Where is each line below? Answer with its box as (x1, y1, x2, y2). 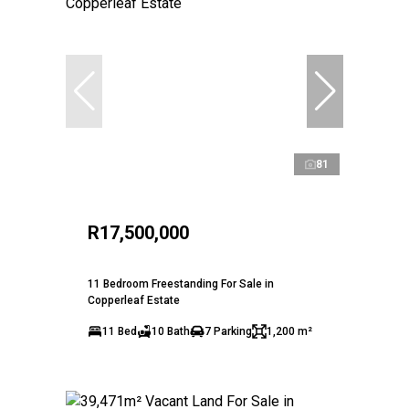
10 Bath (152, 324, 190, 338)
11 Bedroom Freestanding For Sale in (88, 277, 274, 290)
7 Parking (204, 324, 252, 338)
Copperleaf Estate (88, 293, 180, 307)
